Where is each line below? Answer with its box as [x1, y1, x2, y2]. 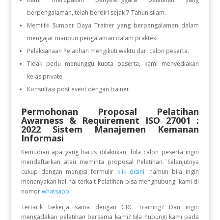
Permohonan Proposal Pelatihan [21, 106, 199, 117]
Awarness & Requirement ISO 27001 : [21, 114, 199, 126]
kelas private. [27, 72, 64, 81]
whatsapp [41, 187, 69, 195]
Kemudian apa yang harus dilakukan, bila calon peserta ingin [21, 148, 199, 156]
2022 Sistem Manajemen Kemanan [21, 123, 199, 135]
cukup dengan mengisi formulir [21, 167, 117, 176]
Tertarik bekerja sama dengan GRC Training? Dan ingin [21, 203, 199, 211]
